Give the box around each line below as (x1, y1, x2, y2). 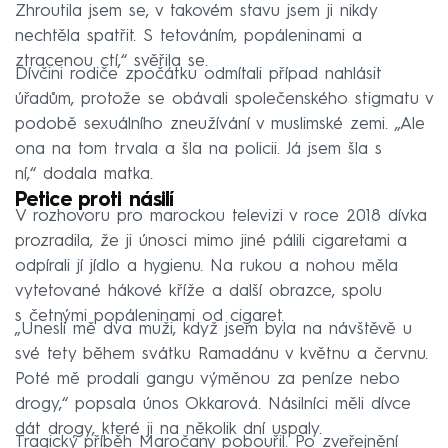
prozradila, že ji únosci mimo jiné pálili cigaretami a (15, 232, 407, 250)
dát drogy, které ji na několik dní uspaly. (15, 420, 322, 438)
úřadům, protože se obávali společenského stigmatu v (15, 90, 433, 108)
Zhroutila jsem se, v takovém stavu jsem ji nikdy (15, 2, 377, 20)
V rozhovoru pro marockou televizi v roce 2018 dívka (15, 207, 427, 225)
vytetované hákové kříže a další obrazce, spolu (15, 282, 382, 300)
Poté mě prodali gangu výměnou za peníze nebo (15, 370, 400, 388)
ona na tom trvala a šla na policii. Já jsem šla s (15, 140, 382, 158)
